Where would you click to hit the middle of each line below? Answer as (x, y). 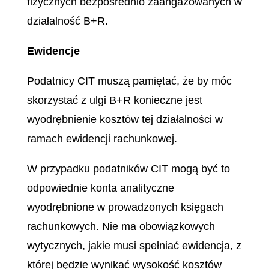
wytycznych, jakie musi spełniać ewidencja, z (134, 246)
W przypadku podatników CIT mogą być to (128, 169)
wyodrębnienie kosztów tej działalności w (125, 119)
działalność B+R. (67, 21)
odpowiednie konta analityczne (100, 188)
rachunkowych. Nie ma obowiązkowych (121, 226)
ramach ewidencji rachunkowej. (102, 139)
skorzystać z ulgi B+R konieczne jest (114, 100)
